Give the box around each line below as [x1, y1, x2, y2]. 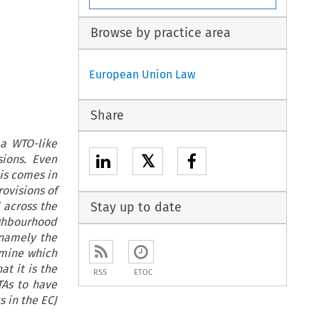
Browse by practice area [90, 25, 231, 41]
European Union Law [89, 67, 196, 81]
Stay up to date [90, 199, 182, 216]
